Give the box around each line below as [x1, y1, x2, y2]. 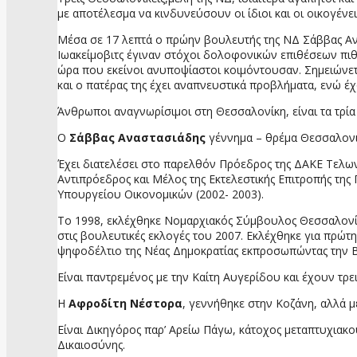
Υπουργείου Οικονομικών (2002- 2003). [57, 186, 264, 202]
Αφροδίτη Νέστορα [69, 295, 182, 311]
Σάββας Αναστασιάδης [69, 129, 206, 145]
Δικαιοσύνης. [57, 336, 125, 352]
